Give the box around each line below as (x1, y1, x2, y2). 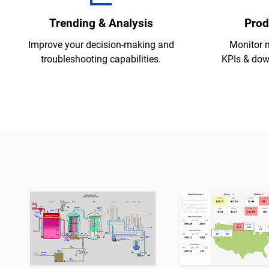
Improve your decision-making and (28, 38, 174, 50)
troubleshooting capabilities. (41, 53, 161, 65)
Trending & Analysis (49, 16, 153, 30)
